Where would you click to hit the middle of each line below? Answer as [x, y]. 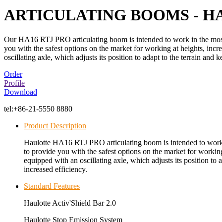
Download [21, 92]
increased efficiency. [55, 169]
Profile [14, 83]
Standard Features [52, 186]
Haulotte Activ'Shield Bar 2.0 [70, 203]
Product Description [55, 125]
